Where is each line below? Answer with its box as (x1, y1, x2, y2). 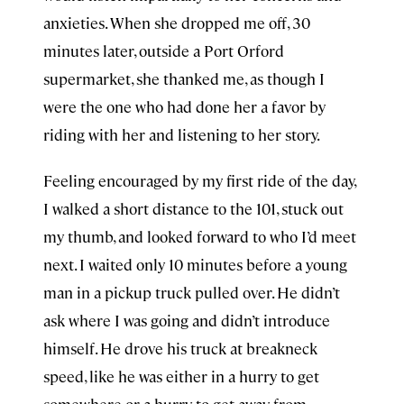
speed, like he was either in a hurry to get (43, 366, 319, 386)
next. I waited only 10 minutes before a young (43, 254, 347, 274)
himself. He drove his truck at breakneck (43, 338, 317, 358)
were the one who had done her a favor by (43, 96, 326, 116)
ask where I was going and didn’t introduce (43, 310, 330, 330)
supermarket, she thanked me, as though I (43, 69, 325, 88)
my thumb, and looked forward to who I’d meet (43, 226, 356, 246)
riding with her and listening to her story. (43, 124, 320, 144)
